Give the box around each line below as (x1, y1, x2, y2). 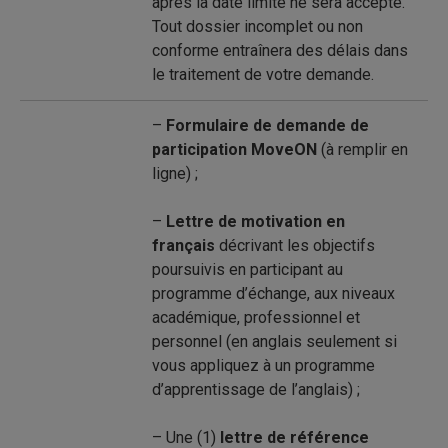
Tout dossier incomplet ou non (152, 17, 363, 36)
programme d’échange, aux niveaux (152, 284, 395, 303)
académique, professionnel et (152, 308, 360, 327)
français (152, 236, 215, 255)
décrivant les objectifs (215, 236, 375, 255)
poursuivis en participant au (152, 260, 343, 279)
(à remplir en (321, 140, 408, 159)
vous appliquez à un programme (152, 356, 375, 375)
